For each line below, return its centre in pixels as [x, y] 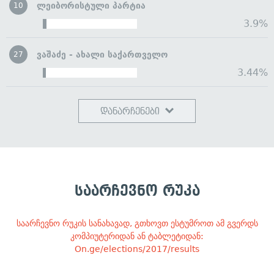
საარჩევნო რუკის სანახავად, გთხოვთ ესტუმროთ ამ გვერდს [137, 224]
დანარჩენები [130, 112]
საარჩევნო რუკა [137, 191]
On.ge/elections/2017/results [137, 249]
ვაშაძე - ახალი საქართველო [102, 55]
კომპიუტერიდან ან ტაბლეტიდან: [137, 236]
